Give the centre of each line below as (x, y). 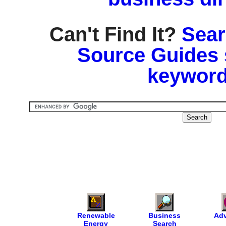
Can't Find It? (116, 35)
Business (164, 216)
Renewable (96, 216)
